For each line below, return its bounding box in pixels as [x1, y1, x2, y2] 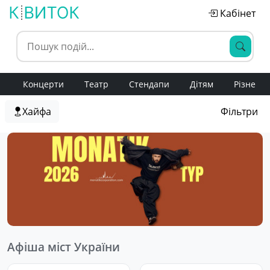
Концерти [22, 78, 64, 90]
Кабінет [217, 7, 256, 20]
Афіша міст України [7, 239, 120, 255]
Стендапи [128, 78, 169, 90]
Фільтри [221, 104, 258, 118]
